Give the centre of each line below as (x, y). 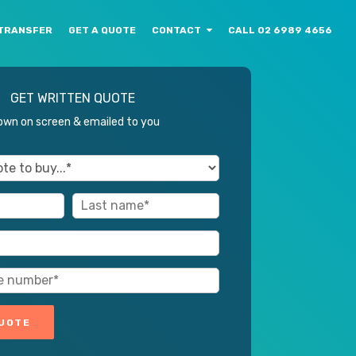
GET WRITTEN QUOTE (72, 99)
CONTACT (176, 30)
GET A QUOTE (102, 30)
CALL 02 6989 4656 (280, 30)
